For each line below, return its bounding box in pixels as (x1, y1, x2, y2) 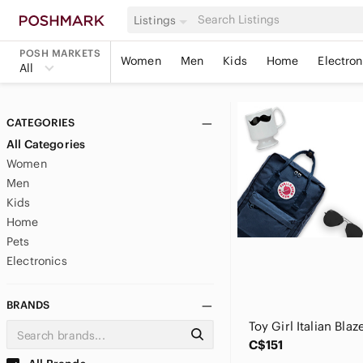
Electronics (6, 254, 67, 268)
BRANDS (6, 298, 49, 312)
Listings (134, 12, 177, 28)
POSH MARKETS (19, 47, 100, 59)
